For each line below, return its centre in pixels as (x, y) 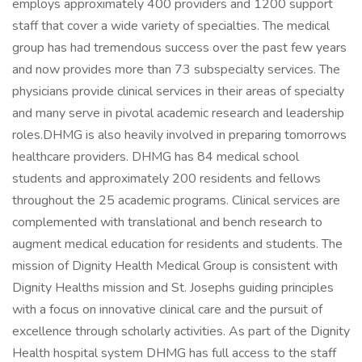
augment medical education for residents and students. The (177, 244)
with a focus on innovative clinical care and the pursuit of (167, 309)
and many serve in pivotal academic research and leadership (178, 113)
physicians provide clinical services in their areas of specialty (178, 91)
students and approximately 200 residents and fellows (166, 179)
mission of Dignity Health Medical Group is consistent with (175, 266)
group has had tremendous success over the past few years (179, 48)
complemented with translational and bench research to (167, 222)
